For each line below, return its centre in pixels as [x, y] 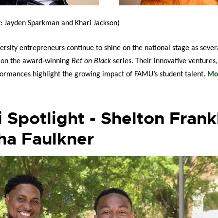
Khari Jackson [96, 23]
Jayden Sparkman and [40, 23]
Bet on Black [91, 61]
